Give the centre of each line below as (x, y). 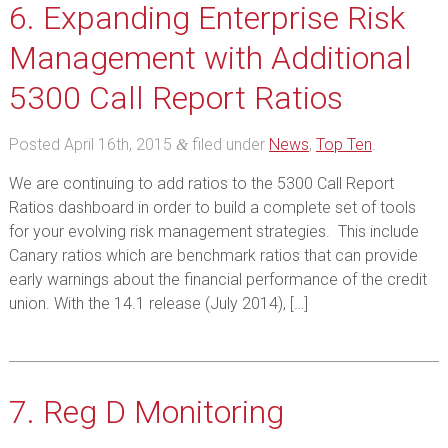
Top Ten (343, 144)
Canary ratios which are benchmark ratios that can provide (213, 255)
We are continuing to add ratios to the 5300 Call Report (201, 183)
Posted (36, 144)
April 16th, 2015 (117, 144)
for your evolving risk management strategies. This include (213, 231)
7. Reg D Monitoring (146, 412)
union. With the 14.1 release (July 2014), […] (158, 303)
